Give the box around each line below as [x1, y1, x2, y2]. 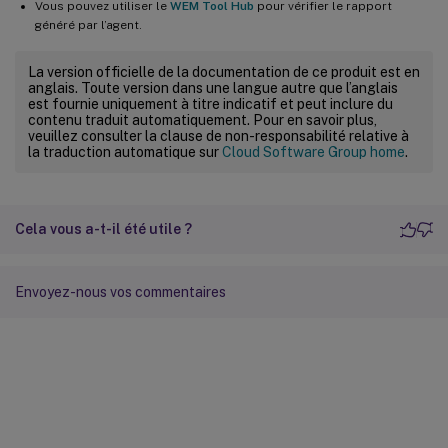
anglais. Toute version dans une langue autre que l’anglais [28, 80, 398, 97]
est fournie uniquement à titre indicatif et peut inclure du [28, 96, 393, 113]
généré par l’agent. [35, 18, 142, 33]
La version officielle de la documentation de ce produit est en [28, 64, 420, 81]
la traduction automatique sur [28, 144, 222, 161]
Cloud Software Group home [222, 144, 405, 161]
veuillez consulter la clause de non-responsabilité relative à [28, 128, 409, 145]
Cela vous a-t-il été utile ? [15, 221, 192, 238]
